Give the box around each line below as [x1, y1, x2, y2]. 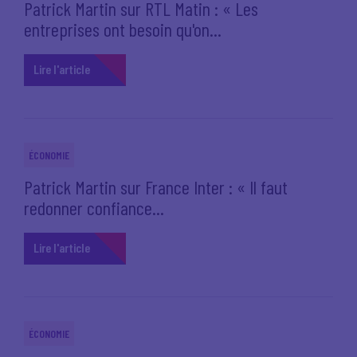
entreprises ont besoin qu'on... [24, 18, 222, 41]
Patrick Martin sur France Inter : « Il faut [24, 175, 288, 198]
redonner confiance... [24, 196, 164, 219]
